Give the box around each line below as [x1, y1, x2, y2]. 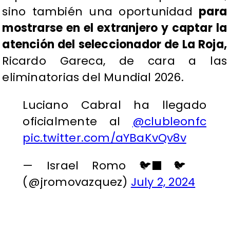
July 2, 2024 [130, 174, 196, 190]
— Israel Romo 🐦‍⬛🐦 [23, 157, 196, 174]
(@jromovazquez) [23, 174, 131, 190]
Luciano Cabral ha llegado [23, 97, 206, 113]
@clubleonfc [132, 113, 206, 130]
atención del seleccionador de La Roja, [2, 36, 227, 53]
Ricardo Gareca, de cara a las [2, 53, 227, 69]
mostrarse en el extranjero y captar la [2, 20, 227, 36]
